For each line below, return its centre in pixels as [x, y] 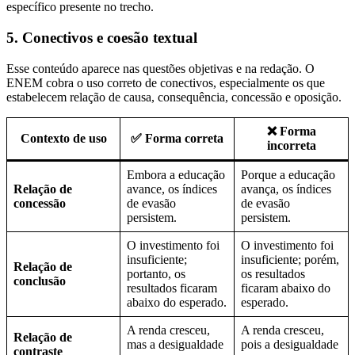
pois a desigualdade [290, 344]
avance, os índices [172, 189]
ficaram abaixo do [286, 288]
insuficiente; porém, [290, 259]
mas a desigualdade [175, 344]
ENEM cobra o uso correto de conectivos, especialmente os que [166, 82]
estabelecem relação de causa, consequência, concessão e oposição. [174, 97]
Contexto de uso [63, 138]
